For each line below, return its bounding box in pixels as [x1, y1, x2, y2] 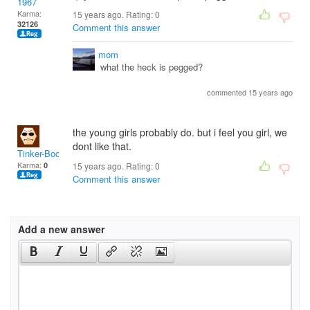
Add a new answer [18, 222, 104, 236]
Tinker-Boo [17, 147, 60, 160]
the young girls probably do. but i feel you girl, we [73, 125, 287, 139]
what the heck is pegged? [100, 60, 203, 73]
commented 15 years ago [207, 86, 293, 98]
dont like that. [73, 139, 131, 153]
